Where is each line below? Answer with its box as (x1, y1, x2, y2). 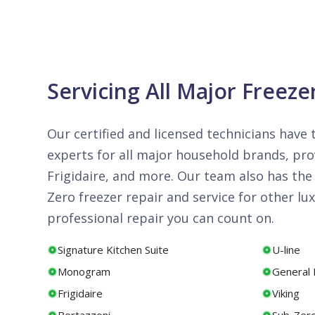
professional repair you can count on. (47, 210, 275, 226)
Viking (272, 286, 300, 300)
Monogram (58, 264, 111, 278)
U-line (272, 243, 301, 257)
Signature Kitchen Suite (58, 243, 169, 257)
